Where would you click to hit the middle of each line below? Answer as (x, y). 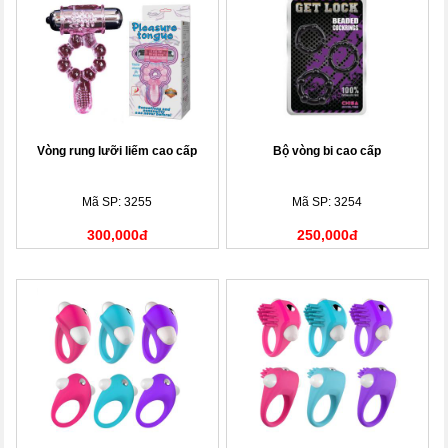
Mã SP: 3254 (327, 201)
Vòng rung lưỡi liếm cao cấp (117, 150)
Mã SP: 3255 (117, 201)
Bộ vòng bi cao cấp (327, 150)
